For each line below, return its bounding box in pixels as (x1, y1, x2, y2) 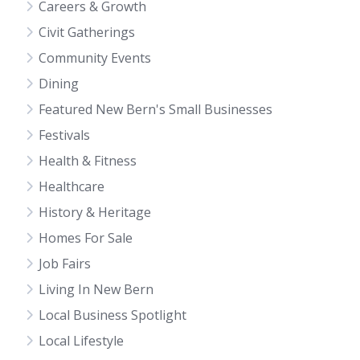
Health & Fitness (39, 152, 137, 170)
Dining (39, 75, 79, 92)
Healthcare (39, 178, 104, 195)
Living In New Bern (39, 280, 153, 298)
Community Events (39, 49, 151, 67)
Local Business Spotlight (39, 306, 186, 324)
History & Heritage (39, 203, 151, 221)
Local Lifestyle (39, 332, 124, 350)
